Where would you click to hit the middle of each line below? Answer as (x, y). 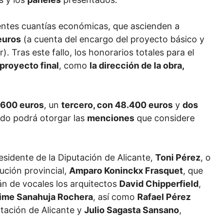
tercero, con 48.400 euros (117, 105)
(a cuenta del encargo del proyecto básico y (113, 39)
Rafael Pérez (164, 197)
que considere (164, 118)
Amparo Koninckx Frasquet (126, 171)
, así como (115, 197)
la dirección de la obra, (137, 66)
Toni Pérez (178, 158)
